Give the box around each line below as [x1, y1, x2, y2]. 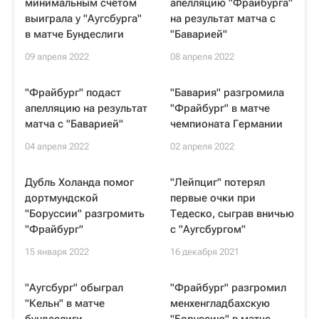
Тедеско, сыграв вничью [170, 207, 294, 220]
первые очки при [170, 192, 256, 204]
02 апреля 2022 [170, 141, 234, 152]
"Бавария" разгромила [170, 86, 284, 99]
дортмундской [25, 192, 98, 204]
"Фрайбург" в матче [170, 102, 270, 115]
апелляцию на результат [25, 102, 147, 115]
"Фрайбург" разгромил [170, 281, 286, 294]
